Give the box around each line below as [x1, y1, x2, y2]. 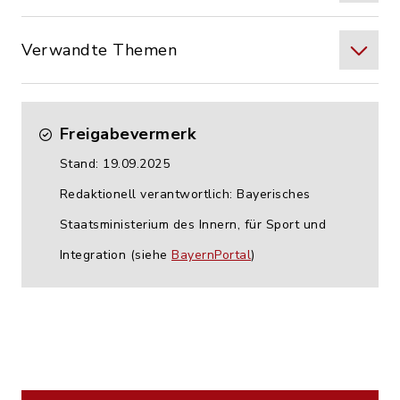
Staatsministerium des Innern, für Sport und [59, 216, 326, 233]
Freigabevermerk [59, 123, 196, 145]
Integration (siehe [59, 246, 171, 263]
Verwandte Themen [21, 39, 177, 61]
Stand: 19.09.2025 [59, 155, 170, 172]
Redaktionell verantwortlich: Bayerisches [59, 186, 311, 203]
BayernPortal [171, 246, 251, 263]
